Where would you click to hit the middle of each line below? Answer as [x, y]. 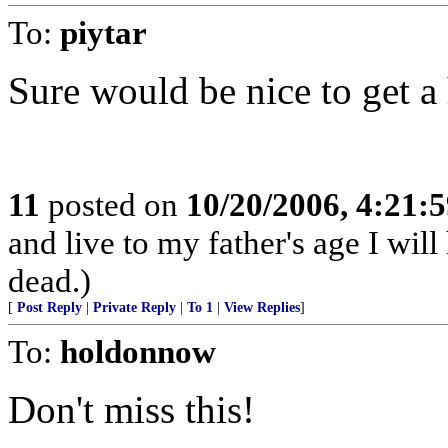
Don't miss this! [131, 409]
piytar [103, 32]
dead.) [49, 280]
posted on [113, 204]
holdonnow [138, 351]
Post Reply [49, 307]
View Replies [262, 307]
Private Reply [134, 307]
